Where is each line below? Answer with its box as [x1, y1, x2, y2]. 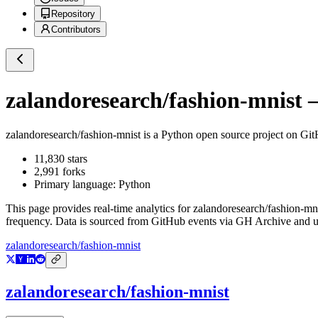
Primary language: [34, 178, 119, 191]
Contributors [51, 24, 101, 35]
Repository [51, 9, 95, 20]
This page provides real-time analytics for [6, 202, 193, 215]
